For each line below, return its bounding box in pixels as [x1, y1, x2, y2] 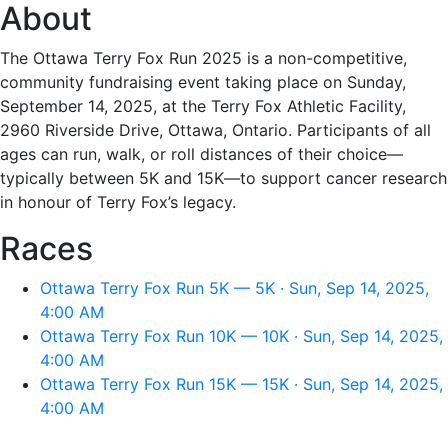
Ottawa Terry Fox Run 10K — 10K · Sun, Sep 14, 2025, [40, 326, 443, 346]
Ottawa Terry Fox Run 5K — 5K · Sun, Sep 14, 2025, [40, 278, 429, 298]
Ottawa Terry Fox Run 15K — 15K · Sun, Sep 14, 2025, [40, 374, 443, 394]
